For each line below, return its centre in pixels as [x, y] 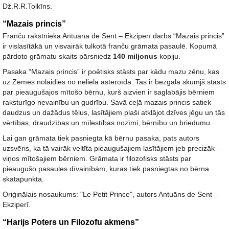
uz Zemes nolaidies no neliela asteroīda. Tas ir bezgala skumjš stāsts [114, 82]
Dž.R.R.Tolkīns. [27, 6]
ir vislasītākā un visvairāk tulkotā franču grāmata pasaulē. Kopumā [110, 46]
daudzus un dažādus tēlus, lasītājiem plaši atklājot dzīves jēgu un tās [114, 112]
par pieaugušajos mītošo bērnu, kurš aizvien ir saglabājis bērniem [109, 92]
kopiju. [170, 56]
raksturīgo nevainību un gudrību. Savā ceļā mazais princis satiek [107, 102]
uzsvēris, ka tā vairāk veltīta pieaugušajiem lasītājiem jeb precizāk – [112, 148]
